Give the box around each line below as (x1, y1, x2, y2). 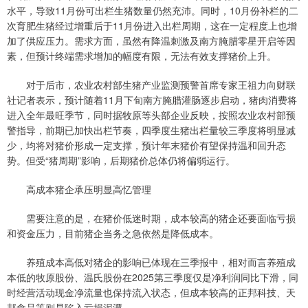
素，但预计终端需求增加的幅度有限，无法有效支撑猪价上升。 (7, 49, 276, 63)
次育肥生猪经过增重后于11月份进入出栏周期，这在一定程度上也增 (7, 19, 297, 33)
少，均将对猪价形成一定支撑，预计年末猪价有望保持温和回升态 (7, 138, 286, 153)
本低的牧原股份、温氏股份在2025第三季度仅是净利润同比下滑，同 (7, 270, 298, 285)
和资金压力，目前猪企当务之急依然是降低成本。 (7, 226, 219, 241)
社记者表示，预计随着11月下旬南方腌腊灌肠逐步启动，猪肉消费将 (7, 93, 297, 107)
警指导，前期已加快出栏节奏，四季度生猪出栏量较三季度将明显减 (7, 123, 296, 137)
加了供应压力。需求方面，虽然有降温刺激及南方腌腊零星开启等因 (7, 34, 296, 48)
